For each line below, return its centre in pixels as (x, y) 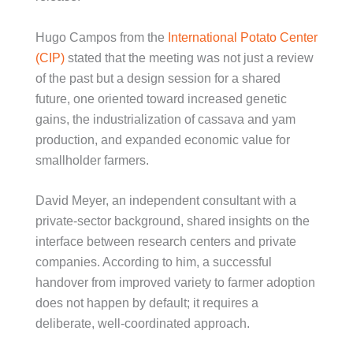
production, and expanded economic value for (163, 139)
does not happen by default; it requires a (147, 303)
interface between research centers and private (166, 242)
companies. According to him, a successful (154, 262)
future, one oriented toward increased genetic (161, 98)
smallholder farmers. (92, 160)
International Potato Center (243, 37)
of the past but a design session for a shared (158, 78)
